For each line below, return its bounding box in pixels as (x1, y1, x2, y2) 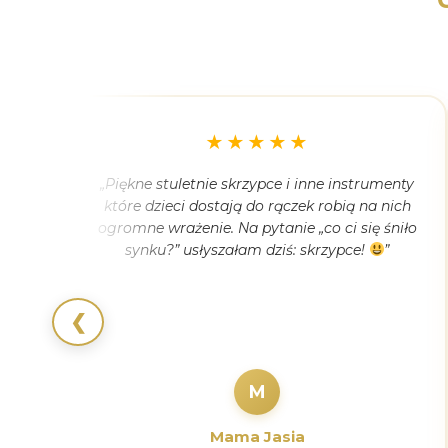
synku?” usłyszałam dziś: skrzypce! (124, 241, 369, 259)
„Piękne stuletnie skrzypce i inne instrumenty (100, 175, 414, 193)
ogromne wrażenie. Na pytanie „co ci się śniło (97, 219, 417, 237)
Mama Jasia (209, 427, 305, 446)
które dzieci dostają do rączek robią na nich (103, 197, 411, 215)
